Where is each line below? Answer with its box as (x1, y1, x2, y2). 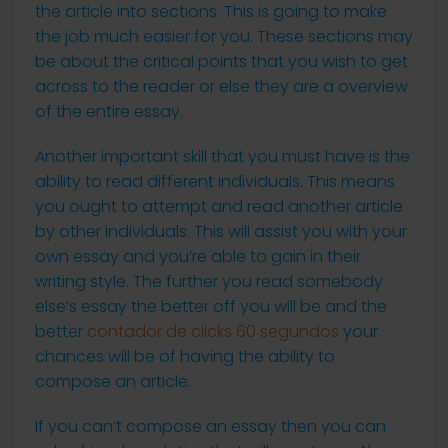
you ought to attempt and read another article (35, 195, 403, 218)
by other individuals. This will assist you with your (35, 220, 407, 243)
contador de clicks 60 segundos (87, 320, 339, 343)
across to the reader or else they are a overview (35, 75, 408, 98)
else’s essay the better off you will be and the (35, 295, 387, 318)
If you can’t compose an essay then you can (35, 415, 386, 438)
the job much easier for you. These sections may (35, 25, 413, 48)
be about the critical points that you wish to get (35, 50, 408, 73)
